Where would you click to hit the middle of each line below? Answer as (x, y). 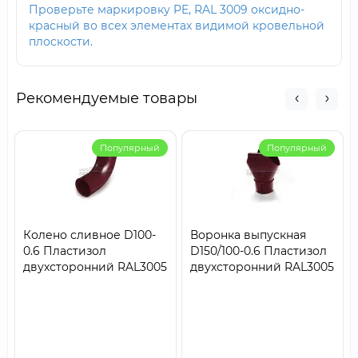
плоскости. (61, 42)
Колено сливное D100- (89, 235)
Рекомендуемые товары (107, 98)
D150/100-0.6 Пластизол (259, 251)
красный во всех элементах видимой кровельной (177, 26)
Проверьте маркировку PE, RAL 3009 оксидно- (167, 10)
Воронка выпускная (248, 235)
